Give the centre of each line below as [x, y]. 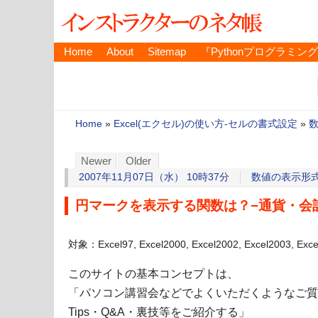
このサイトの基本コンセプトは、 [153, 274]
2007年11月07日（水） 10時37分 [154, 177]
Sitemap [167, 52]
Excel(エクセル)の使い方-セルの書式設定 [205, 124]
